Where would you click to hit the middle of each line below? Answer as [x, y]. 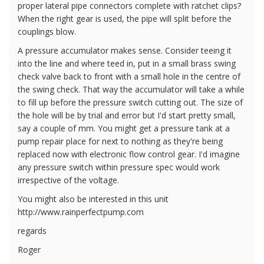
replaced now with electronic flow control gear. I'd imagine [129, 154]
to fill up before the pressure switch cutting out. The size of [130, 102]
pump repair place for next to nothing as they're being [120, 141]
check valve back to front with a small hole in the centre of [129, 76]
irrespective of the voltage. [68, 180]
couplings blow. [47, 31]
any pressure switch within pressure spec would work [119, 167]
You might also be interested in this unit [93, 199]
